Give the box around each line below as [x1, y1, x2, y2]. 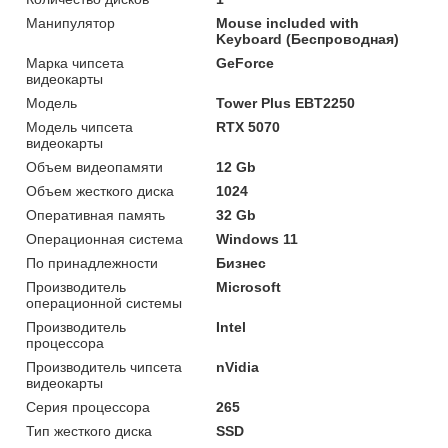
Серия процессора [26, 398, 150, 415]
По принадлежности [26, 254, 158, 271]
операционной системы [26, 294, 182, 311]
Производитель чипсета [26, 358, 182, 375]
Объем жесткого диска [26, 182, 174, 199]
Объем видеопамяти [26, 158, 163, 175]
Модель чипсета [26, 118, 133, 135]
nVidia [216, 358, 260, 375]
